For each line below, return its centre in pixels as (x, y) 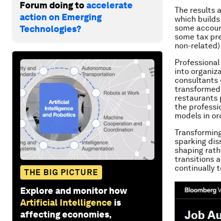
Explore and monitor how (74, 190)
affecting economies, (66, 214)
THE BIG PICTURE (61, 172)
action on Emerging (61, 17)
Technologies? (51, 29)
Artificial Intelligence (66, 202)
